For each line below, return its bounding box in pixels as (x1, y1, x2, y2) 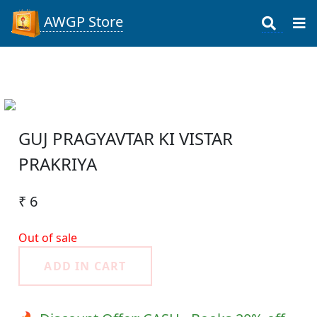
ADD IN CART (44, 258, 127, 275)
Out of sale (18, 230, 78, 246)
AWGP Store (40, 12, 124, 32)
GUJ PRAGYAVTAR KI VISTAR (18, 127, 234, 151)
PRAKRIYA (18, 152, 98, 176)
